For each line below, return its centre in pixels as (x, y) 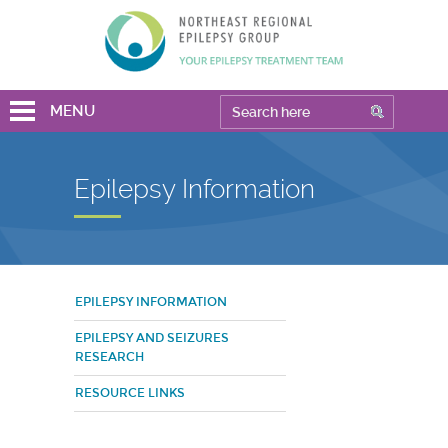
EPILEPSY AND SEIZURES (152, 338)
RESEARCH (109, 357)
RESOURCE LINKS (130, 393)
